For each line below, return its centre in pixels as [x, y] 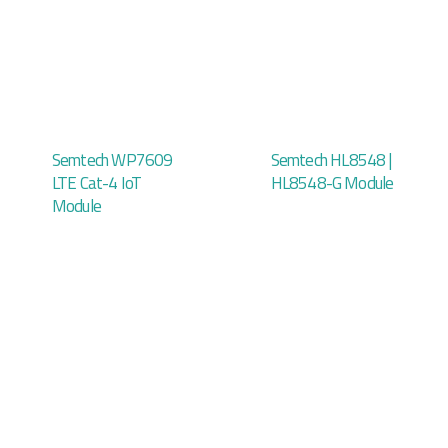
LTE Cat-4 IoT [96, 182]
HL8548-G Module [332, 182]
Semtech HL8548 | [331, 159]
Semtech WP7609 [112, 159]
